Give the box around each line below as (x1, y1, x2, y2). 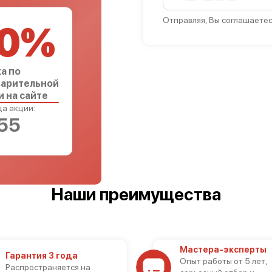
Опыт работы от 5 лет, (180, 256, 267, 266)
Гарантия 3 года (5, 250, 78, 260)
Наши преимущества (51, 184, 221, 205)
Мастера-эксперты (180, 245, 267, 254)
